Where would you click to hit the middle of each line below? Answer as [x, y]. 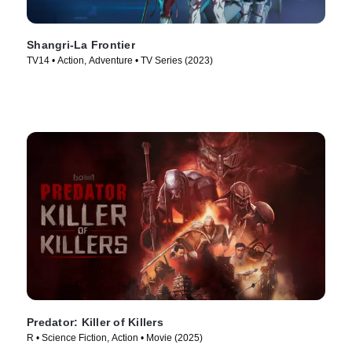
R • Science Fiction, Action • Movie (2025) [115, 338]
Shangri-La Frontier [81, 45]
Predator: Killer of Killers [95, 323]
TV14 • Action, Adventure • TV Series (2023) [120, 61]
